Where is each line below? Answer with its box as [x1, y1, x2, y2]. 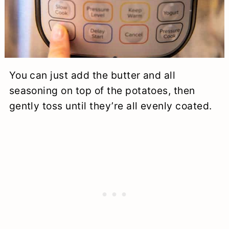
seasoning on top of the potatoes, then [9, 84, 195, 97]
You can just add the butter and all [9, 69, 176, 82]
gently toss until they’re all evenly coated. [9, 100, 212, 112]
